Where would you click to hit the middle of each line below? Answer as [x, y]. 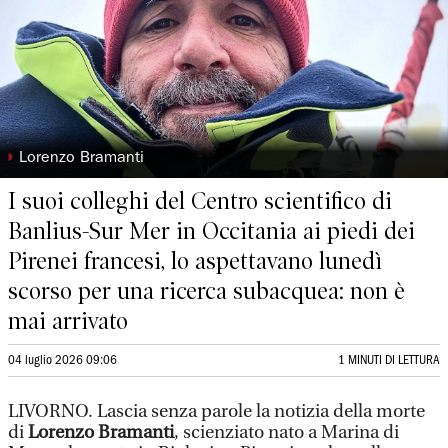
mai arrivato [68, 321]
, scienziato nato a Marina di [286, 432]
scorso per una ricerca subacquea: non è [206, 291]
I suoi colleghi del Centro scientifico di [200, 201]
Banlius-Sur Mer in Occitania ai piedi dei [211, 231]
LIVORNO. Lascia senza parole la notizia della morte [216, 411]
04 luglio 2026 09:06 [62, 360]
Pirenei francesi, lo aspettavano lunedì [195, 261]
